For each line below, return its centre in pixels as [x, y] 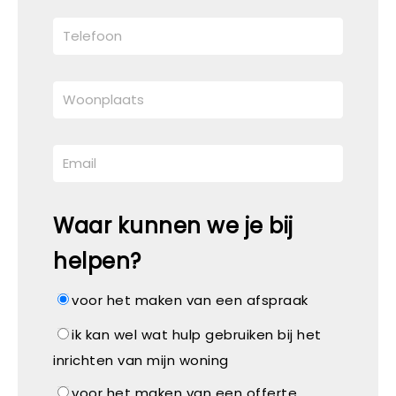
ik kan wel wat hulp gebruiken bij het [197, 335]
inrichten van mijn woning [141, 361]
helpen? [97, 262]
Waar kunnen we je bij [173, 226]
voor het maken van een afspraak [190, 301]
